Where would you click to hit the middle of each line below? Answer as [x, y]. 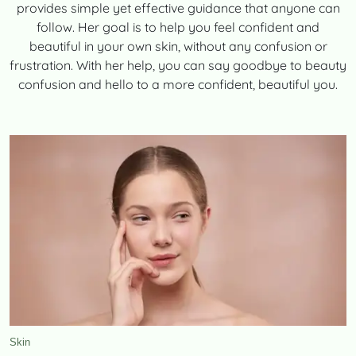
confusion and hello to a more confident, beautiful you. [178, 84]
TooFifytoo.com [147, 126]
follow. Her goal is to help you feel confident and [178, 27]
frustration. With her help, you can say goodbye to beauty [178, 65]
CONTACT [41, 18]
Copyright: [75, 126]
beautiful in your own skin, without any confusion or [178, 46]
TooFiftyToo [55, 101]
